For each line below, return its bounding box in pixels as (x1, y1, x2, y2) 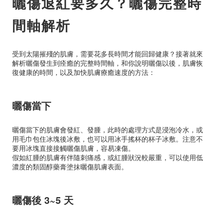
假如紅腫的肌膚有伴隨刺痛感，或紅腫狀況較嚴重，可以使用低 (12, 152, 203, 162)
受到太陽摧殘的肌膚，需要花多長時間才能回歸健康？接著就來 (12, 49, 203, 59)
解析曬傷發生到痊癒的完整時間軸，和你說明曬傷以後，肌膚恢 (12, 58, 203, 68)
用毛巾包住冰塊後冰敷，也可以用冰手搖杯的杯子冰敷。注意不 (12, 133, 203, 144)
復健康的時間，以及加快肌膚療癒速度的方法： (12, 67, 155, 77)
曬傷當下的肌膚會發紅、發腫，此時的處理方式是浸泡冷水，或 (12, 124, 203, 134)
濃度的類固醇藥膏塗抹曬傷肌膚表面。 (12, 161, 128, 171)
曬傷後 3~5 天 (12, 193, 73, 207)
